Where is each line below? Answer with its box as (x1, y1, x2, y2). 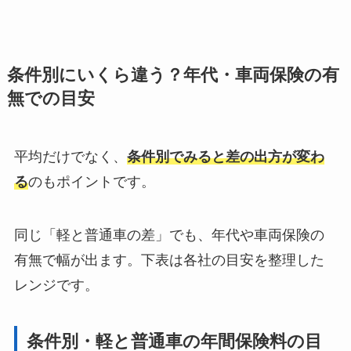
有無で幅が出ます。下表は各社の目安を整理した (13, 251, 324, 268)
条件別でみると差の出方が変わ (126, 148, 324, 165)
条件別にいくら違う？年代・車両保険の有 (6, 65, 339, 85)
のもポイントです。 (27, 173, 155, 190)
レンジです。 (13, 277, 99, 293)
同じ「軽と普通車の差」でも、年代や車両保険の (13, 226, 324, 243)
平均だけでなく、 (13, 148, 127, 165)
